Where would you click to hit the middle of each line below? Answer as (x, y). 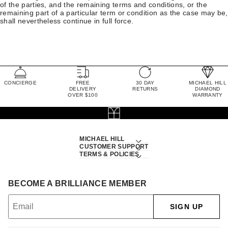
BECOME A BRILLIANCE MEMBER (78, 183)
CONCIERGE (20, 82)
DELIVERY (83, 89)
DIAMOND (208, 89)
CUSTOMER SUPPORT (114, 146)
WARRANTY (208, 95)
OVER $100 (83, 95)
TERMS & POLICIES (109, 154)
